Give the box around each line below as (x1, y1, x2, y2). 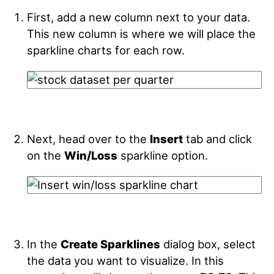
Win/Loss (64, 149, 117, 162)
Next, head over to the (26, 132, 150, 146)
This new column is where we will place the (26, 27, 256, 40)
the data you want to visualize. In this (26, 254, 224, 267)
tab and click (182, 132, 252, 146)
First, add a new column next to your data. (26, 10, 250, 24)
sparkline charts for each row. (26, 43, 185, 57)
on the (26, 149, 64, 162)
